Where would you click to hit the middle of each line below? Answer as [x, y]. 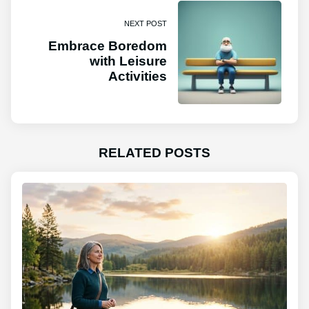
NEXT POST [146, 24]
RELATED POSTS [154, 153]
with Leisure [128, 61]
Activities [138, 77]
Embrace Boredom [108, 46]
